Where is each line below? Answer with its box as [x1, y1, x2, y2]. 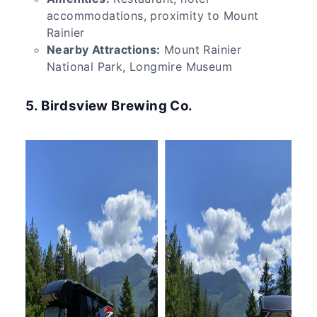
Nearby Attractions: [47, 42, 161, 57]
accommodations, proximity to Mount [47, 8, 259, 23]
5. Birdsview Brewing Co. [25, 97, 193, 114]
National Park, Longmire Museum [47, 59, 232, 74]
